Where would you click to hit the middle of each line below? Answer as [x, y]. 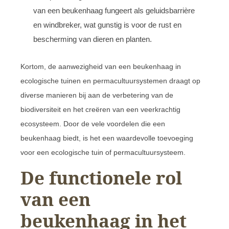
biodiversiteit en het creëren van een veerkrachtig [100, 109]
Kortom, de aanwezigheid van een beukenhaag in [101, 66]
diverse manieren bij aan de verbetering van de [97, 95]
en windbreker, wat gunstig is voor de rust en [107, 25]
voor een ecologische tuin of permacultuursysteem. [103, 152]
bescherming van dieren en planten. [93, 39]
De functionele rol [101, 177]
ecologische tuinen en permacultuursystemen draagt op [110, 81]
